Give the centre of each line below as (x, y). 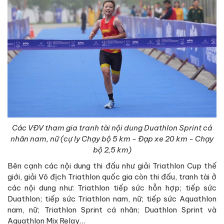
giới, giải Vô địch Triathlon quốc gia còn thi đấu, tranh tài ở (112, 176)
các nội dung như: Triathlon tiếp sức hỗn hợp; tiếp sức (112, 187)
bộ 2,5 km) (112, 149)
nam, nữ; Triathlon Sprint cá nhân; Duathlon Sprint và (112, 209)
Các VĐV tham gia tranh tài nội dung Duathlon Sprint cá (112, 127)
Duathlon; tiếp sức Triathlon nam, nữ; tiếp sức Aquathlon (112, 198)
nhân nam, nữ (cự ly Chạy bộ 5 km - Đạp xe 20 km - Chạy (112, 138)
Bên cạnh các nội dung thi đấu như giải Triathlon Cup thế (112, 165)
